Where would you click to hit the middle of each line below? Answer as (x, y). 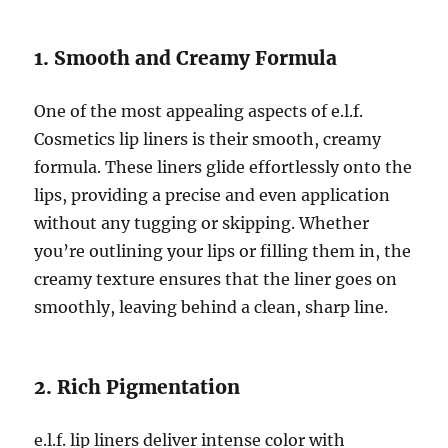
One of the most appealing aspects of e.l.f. (199, 111)
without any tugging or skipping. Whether (202, 223)
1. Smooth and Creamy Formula (186, 58)
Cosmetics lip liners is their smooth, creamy (208, 139)
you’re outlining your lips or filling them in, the (223, 251)
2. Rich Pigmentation (137, 387)
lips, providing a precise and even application (212, 195)
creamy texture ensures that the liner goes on (216, 279)
